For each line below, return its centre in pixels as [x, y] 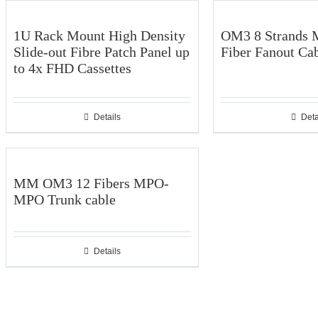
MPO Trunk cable [65, 199]
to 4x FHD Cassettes [72, 68]
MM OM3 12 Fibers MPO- [91, 183]
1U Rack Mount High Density [99, 35]
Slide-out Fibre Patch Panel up [102, 52]
